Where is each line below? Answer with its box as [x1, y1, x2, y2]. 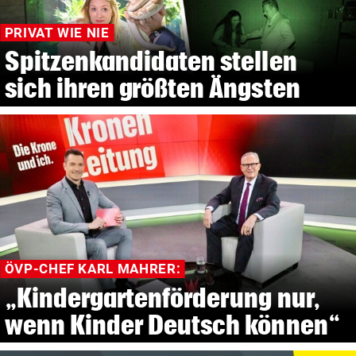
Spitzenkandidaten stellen [4, 46, 297, 76]
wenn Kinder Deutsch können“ [4, 309, 340, 339]
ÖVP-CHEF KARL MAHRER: [4, 261, 181, 277]
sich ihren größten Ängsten [4, 73, 300, 103]
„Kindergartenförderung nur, [4, 282, 320, 312]
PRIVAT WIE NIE [4, 25, 110, 41]
